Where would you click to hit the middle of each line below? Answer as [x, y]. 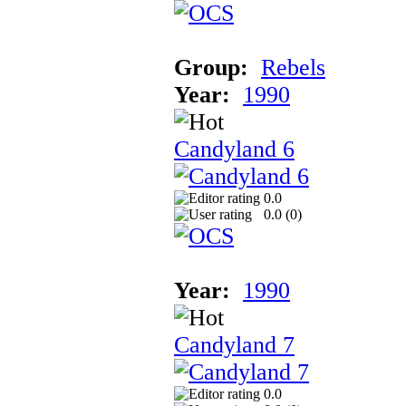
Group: [211, 67]
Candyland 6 [234, 149]
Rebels [293, 67]
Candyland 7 [234, 344]
